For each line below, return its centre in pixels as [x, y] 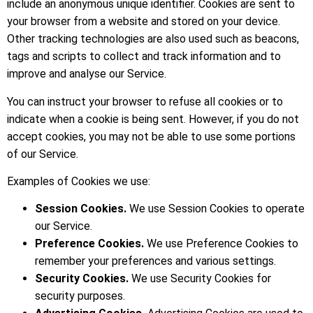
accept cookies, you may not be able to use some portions [151, 136]
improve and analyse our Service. [87, 74]
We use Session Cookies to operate [216, 209]
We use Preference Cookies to [221, 244]
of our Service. [43, 154]
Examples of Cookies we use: [79, 181]
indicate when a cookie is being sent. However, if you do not [153, 119]
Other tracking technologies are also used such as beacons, [153, 39]
